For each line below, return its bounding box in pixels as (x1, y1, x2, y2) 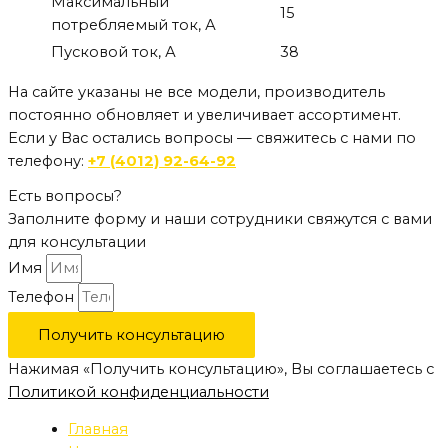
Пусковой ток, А (51, 42, 176, 61)
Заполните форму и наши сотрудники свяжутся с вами (8, 209, 432, 228)
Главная (68, 420, 128, 439)
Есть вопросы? (8, 186, 122, 205)
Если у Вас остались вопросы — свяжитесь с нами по (8, 129, 416, 148)
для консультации (8, 232, 146, 251)
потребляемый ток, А (51, 15, 216, 34)
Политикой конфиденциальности (8, 382, 269, 401)
